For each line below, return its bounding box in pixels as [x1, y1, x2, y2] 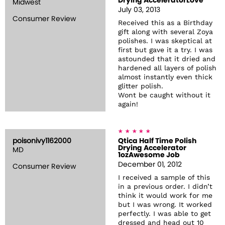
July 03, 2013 [118, 7, 160, 14]
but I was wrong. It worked [118, 201, 212, 208]
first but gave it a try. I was [118, 47, 212, 54]
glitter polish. [118, 83, 163, 90]
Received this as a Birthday [118, 20, 212, 27]
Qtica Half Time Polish [118, 138, 196, 145]
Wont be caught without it [118, 92, 210, 99]
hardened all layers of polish [118, 65, 216, 72]
